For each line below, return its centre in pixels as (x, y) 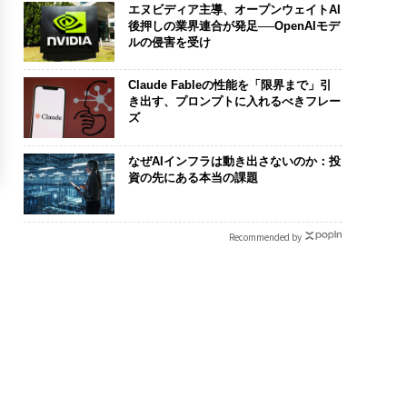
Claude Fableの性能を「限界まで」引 (229, 85)
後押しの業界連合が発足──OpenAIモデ (233, 25)
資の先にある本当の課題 (193, 177)
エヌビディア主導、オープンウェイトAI (234, 9)
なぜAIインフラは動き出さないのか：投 (234, 161)
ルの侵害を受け (169, 42)
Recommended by (265, 236)
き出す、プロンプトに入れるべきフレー (234, 102)
